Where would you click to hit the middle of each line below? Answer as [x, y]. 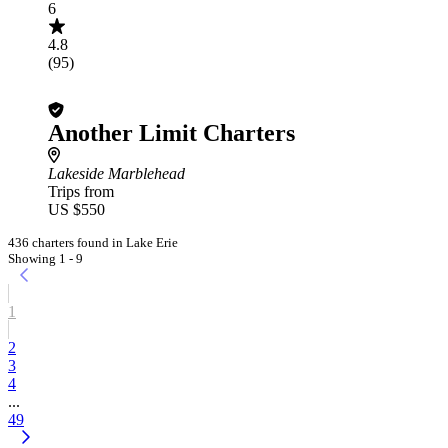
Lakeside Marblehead [116, 173]
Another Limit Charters [171, 133]
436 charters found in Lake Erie [93, 242]
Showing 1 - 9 [45, 258]
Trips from [81, 191]
